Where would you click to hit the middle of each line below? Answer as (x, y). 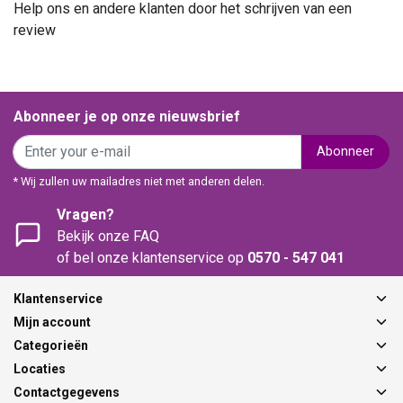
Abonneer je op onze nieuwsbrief (127, 116)
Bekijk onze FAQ (108, 236)
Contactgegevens (67, 392)
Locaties (40, 368)
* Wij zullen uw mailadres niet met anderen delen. (139, 181)
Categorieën (51, 345)
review (35, 30)
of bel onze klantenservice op (152, 257)
